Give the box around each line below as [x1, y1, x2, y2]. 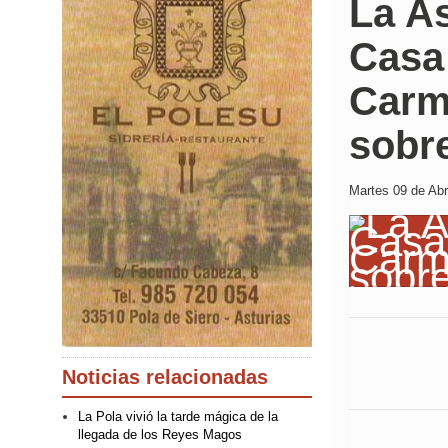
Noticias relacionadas [62, 366, 268, 389]
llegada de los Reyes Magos [78, 427, 242, 443]
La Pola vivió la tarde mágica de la [78, 409, 278, 425]
